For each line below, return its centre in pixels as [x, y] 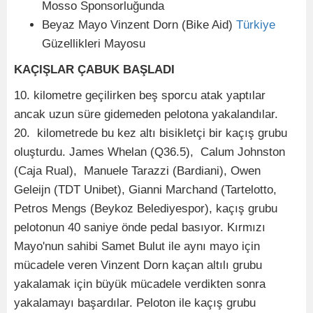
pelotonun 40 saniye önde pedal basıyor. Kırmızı [140, 227]
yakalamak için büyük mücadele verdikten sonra [140, 284]
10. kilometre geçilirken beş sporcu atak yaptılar [140, 95]
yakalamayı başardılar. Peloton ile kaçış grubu [135, 303]
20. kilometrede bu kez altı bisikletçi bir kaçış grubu [151, 133]
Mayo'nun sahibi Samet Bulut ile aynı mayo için [137, 246]
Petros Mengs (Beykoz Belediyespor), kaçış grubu [146, 209]
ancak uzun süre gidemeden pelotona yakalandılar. [146, 114]
